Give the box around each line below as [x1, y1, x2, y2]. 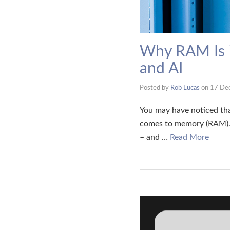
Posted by [140, 84, 170, 91]
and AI [140, 61, 183, 76]
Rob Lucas [170, 84, 200, 91]
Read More [170, 132, 209, 141]
